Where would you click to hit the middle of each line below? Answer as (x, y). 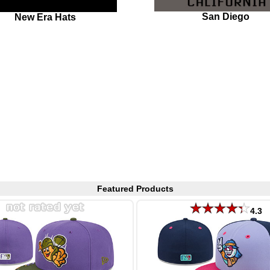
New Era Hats (45, 17)
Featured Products (135, 189)
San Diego (226, 17)
